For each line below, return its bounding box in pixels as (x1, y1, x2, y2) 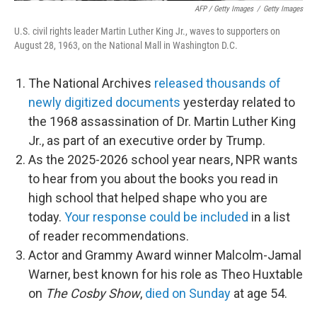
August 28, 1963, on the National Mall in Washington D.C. (14, 40, 238, 51)
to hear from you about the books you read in (28, 171, 278, 186)
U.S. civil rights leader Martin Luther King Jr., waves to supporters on (14, 25, 280, 37)
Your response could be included (64, 209, 248, 224)
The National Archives (28, 76, 154, 91)
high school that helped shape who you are (28, 190, 267, 205)
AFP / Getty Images (195, 4, 253, 13)
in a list (248, 209, 290, 224)
